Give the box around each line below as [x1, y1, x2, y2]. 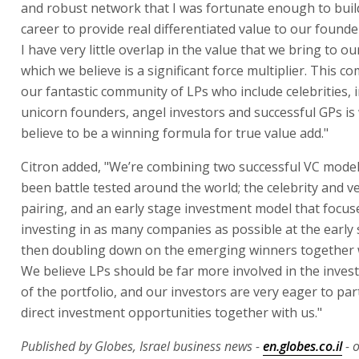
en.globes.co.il [263, 337, 342, 355]
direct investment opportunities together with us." [21, 303, 322, 321]
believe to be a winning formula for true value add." [21, 123, 329, 142]
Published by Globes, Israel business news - [21, 337, 263, 355]
